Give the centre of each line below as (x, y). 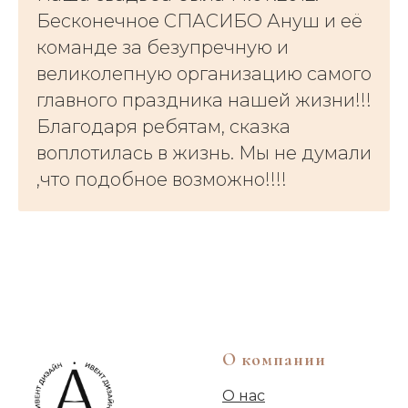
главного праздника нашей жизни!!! (204, 100)
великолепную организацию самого (204, 73)
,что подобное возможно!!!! (162, 179)
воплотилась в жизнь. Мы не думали (204, 153)
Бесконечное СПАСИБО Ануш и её (199, 20)
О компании (274, 359)
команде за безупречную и (163, 47)
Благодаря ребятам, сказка (163, 126)
